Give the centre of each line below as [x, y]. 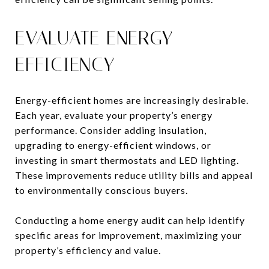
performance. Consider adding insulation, [111, 130]
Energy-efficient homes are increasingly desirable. [132, 100]
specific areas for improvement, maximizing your [128, 235]
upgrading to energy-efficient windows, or [113, 145]
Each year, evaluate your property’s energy [114, 115]
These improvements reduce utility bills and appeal [134, 175]
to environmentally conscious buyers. [101, 190]
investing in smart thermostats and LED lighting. [127, 160]
